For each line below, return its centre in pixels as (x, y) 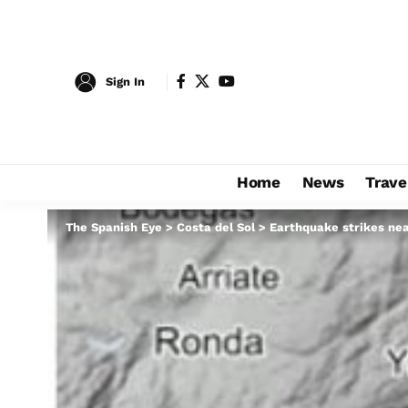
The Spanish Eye (114, 227)
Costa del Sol (216, 227)
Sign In (125, 82)
